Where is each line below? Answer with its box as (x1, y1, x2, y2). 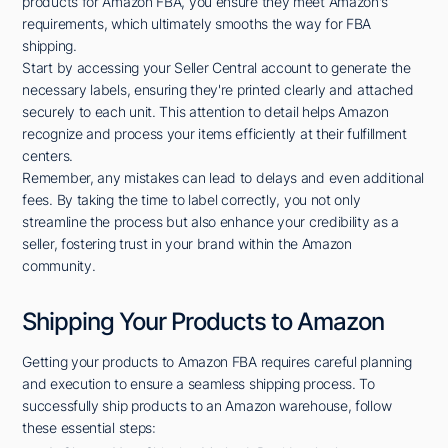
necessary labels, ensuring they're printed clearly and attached (22, 80, 414, 98)
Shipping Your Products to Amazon (22, 306, 385, 336)
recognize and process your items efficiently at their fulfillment (22, 124, 407, 142)
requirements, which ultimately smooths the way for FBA (22, 14, 372, 32)
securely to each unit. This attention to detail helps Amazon (22, 102, 389, 120)
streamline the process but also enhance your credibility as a (22, 212, 400, 230)
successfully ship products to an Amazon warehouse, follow (22, 396, 392, 414)
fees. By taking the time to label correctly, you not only (22, 190, 361, 208)
